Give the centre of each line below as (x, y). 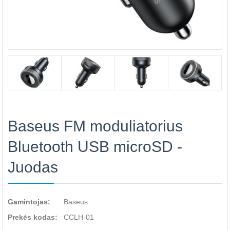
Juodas (33, 167)
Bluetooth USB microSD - (95, 147)
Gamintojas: (29, 202)
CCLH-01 (79, 217)
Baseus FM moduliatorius (95, 126)
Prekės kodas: (33, 217)
